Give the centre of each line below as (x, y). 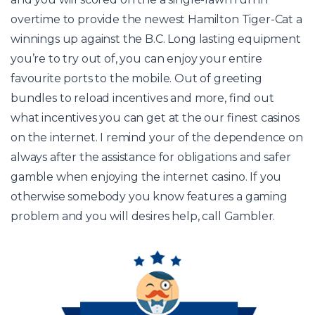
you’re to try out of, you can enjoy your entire (136, 58)
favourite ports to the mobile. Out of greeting (136, 78)
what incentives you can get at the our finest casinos (155, 117)
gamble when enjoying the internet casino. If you (146, 176)
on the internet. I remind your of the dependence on (157, 137)
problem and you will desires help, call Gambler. (143, 216)
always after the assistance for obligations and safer (151, 157)
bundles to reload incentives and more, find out (142, 98)
